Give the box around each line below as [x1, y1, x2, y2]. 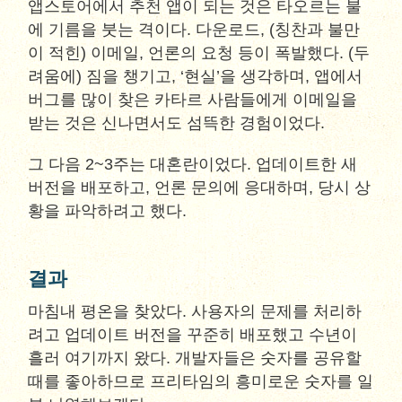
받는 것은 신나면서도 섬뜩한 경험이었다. [28, 114, 326, 132]
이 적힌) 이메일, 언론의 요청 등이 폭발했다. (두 [28, 44, 371, 62]
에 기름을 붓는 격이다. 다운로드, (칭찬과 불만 [28, 21, 361, 39]
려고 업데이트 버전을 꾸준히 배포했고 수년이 [28, 326, 358, 344]
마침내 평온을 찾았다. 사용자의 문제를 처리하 [28, 302, 363, 320]
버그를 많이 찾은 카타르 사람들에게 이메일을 [28, 91, 358, 109]
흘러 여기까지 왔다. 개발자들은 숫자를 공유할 [28, 349, 363, 367]
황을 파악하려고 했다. [28, 202, 188, 220]
